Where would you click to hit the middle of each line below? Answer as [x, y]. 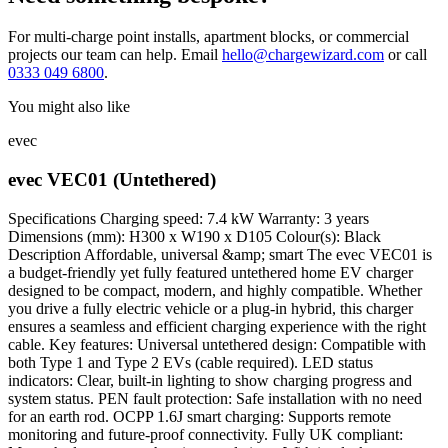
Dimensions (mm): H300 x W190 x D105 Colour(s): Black [194, 236]
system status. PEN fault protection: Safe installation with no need [215, 398]
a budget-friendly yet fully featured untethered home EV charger [210, 272]
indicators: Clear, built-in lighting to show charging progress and [210, 380]
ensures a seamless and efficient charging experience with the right [217, 326]
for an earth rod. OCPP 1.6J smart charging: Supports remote [199, 416]
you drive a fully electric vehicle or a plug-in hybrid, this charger [210, 308]
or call [407, 55]
